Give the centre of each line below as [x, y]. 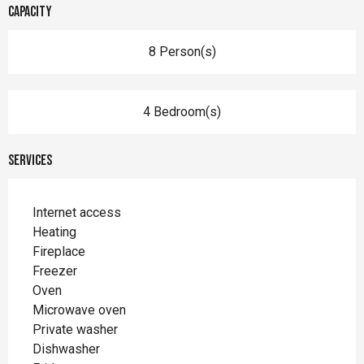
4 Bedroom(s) [182, 111]
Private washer [75, 329]
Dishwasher [66, 349]
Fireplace [59, 251]
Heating [54, 232]
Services [30, 160]
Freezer [55, 271]
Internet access [77, 212]
